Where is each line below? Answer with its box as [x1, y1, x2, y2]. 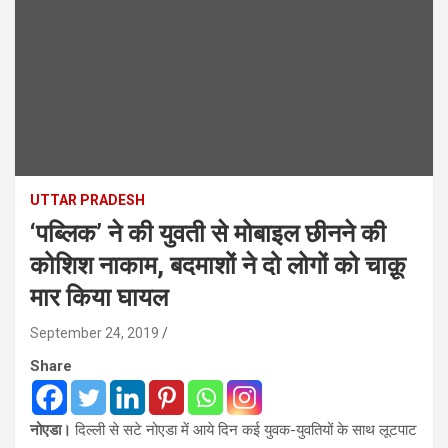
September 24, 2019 [30, 324, 159, 341]
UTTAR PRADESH [30, 191, 145, 208]
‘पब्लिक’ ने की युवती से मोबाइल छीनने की [30, 218, 386, 248]
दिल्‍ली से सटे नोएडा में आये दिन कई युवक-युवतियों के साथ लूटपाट [75, 420, 417, 439]
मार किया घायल [30, 282, 168, 312]
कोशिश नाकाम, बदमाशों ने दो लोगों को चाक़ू [30, 250, 406, 280]
